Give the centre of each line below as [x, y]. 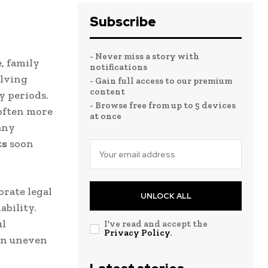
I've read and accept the [156, 224]
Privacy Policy [137, 233]
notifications [118, 67]
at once [106, 116]
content [107, 92]
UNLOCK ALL [166, 196]
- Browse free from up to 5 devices [163, 106]
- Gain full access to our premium [161, 81]
